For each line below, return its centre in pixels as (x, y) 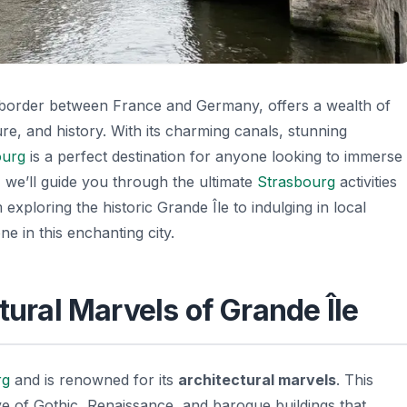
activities (366, 181)
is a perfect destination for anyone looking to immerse (214, 156)
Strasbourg (296, 181)
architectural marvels (257, 379)
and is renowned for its (94, 379)
